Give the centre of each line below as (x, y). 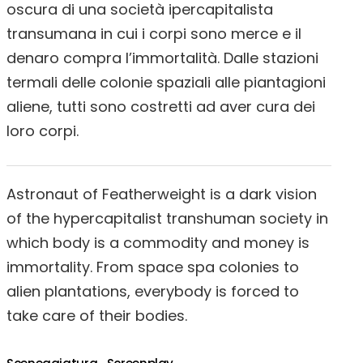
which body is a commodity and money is (158, 243)
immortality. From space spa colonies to (153, 267)
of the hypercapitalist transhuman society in (167, 218)
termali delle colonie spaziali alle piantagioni (166, 82)
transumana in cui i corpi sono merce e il (154, 34)
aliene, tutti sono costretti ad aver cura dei (161, 107)
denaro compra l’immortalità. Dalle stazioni (162, 58)
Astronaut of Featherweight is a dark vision (162, 194)
